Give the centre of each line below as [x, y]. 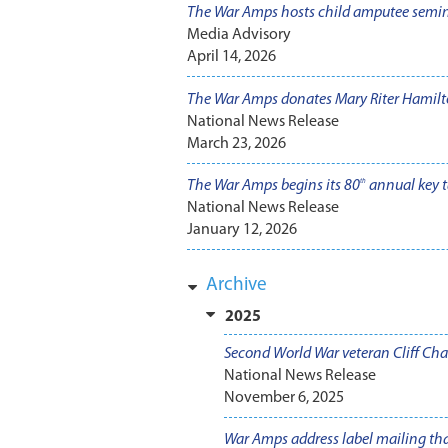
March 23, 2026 [236, 143]
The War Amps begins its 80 [273, 185]
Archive [237, 285]
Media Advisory [239, 35]
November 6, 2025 [283, 397]
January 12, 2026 [242, 229]
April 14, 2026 [231, 57]
